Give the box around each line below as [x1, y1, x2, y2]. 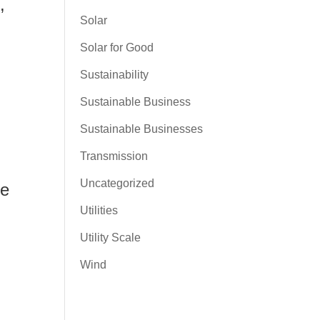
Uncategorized [79, 177, 154, 189]
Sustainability [79, 69, 149, 81]
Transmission [79, 150, 148, 162]
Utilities [79, 204, 118, 216]
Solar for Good [79, 41, 154, 54]
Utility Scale [79, 231, 141, 244]
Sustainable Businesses [79, 123, 203, 135]
